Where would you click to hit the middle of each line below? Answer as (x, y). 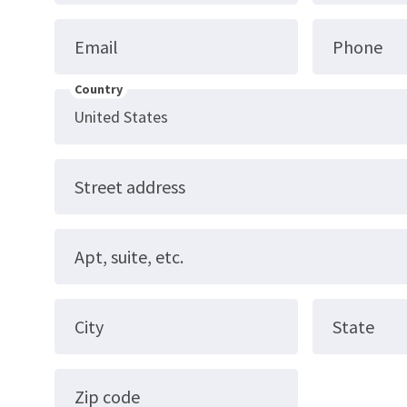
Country (98, 89)
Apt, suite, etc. (129, 257)
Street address (129, 187)
